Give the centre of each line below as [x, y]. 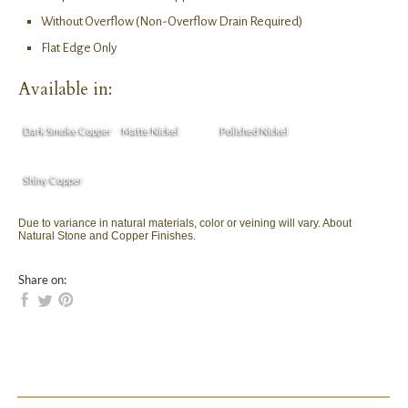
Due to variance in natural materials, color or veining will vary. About [185, 224]
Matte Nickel [151, 131]
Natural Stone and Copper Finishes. [107, 236]
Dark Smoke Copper [68, 131]
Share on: [42, 279]
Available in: [65, 90]
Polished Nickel [255, 131]
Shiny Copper [53, 180]
